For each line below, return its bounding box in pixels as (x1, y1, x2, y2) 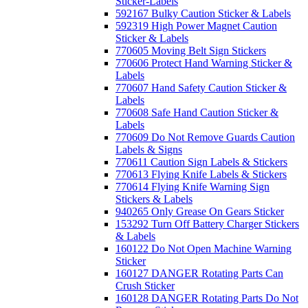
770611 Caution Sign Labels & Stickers (115, 156, 287, 168)
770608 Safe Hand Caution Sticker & (115, 107, 278, 118)
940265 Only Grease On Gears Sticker (115, 206, 284, 217)
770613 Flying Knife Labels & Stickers (115, 168, 287, 180)
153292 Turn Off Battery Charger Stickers (115, 218, 299, 230)
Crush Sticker (115, 280, 175, 291)
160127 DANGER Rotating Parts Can (115, 267, 283, 279)
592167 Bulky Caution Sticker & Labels (115, 8, 291, 19)
